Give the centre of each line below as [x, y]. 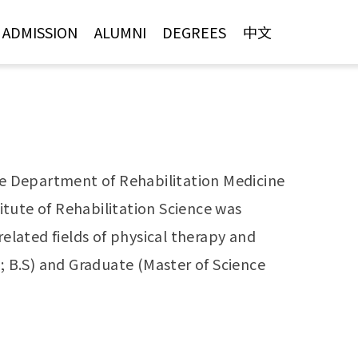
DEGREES [195, 32]
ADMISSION [40, 32]
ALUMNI [120, 32]
